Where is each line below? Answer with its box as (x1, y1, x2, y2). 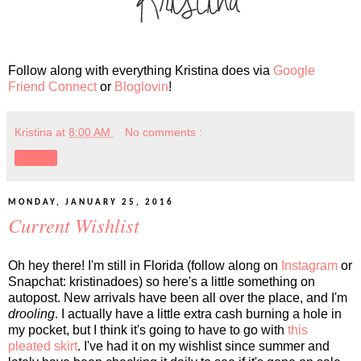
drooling (8, 306, 55, 321)
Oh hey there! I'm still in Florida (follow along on (8, 258, 281, 272)
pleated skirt (8, 338, 77, 353)
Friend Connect (8, 80, 97, 94)
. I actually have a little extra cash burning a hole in (55, 306, 342, 321)
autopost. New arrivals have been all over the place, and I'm (8, 290, 347, 305)
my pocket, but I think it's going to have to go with (8, 322, 288, 337)
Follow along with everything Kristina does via (8, 64, 273, 78)
